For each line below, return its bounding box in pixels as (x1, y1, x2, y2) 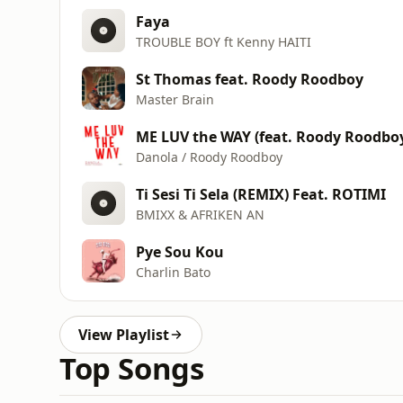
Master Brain (136, 90, 214, 108)
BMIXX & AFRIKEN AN (136, 205, 264, 223)
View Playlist (78, 325, 169, 345)
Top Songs (59, 348, 204, 389)
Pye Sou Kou (136, 241, 224, 262)
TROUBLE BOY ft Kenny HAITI (136, 32, 311, 50)
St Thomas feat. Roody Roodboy (136, 68, 363, 89)
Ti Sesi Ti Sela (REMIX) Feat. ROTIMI (136, 184, 386, 204)
